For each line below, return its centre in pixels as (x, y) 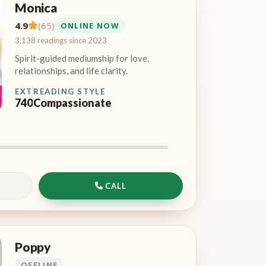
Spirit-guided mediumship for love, (82, 58)
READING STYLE (69, 91)
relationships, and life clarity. (71, 70)
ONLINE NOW (90, 25)
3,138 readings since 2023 (61, 40)
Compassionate (72, 102)
